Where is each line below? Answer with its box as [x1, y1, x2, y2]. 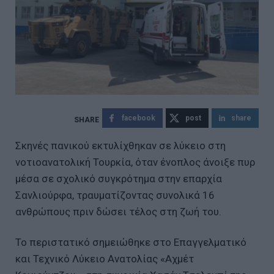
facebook [122, 113, 155, 122]
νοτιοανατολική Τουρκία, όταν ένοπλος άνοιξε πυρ [15, 155, 255, 168]
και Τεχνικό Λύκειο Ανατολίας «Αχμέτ [15, 252, 194, 265]
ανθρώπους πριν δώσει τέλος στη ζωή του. [15, 205, 221, 218]
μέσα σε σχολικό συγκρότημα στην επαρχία [15, 172, 222, 185]
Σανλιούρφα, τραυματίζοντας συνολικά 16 [15, 188, 215, 201]
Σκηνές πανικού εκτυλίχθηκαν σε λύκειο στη [15, 139, 226, 152]
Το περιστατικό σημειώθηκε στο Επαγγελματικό [15, 235, 246, 248]
